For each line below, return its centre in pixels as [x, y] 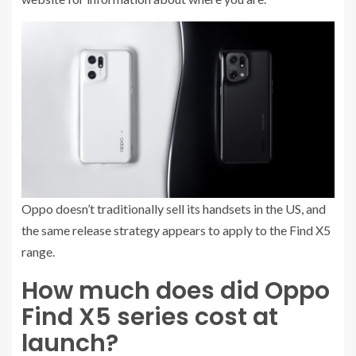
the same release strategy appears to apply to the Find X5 [176, 230]
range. [38, 251]
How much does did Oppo [176, 290]
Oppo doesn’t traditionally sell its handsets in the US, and [174, 208]
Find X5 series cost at [150, 317]
